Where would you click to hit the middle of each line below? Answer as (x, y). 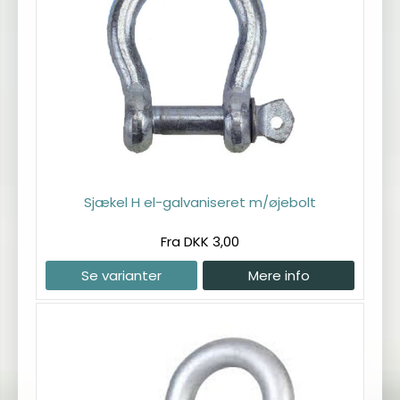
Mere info (279, 275)
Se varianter (121, 275)
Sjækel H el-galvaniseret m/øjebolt (200, 202)
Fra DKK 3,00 (200, 241)
